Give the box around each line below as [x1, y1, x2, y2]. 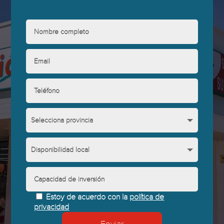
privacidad [34, 202, 69, 211]
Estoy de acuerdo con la [46, 192, 130, 201]
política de [129, 192, 164, 201]
